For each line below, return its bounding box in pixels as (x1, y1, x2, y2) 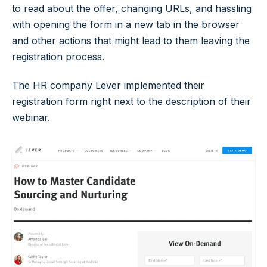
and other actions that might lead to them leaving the (12, 35, 250, 47)
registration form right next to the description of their (12, 95, 251, 107)
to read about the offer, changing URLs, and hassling (12, 2, 252, 15)
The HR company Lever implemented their (12, 79, 204, 91)
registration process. (12, 51, 104, 63)
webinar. (12, 111, 50, 123)
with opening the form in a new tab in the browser (12, 18, 240, 31)
